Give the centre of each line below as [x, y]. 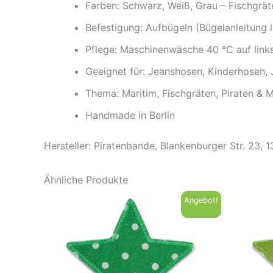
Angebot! [201, 200]
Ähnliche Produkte [86, 180]
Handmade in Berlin [130, 115]
